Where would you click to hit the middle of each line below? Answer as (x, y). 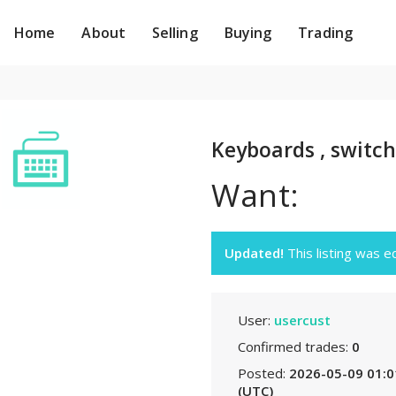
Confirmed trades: (295, 346)
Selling (175, 33)
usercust (302, 320)
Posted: (263, 373)
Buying (248, 33)
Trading (325, 33)
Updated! (254, 253)
